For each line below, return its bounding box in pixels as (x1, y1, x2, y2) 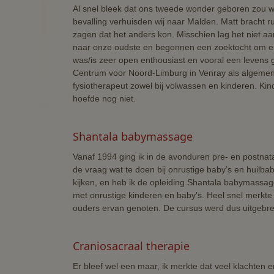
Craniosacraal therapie (72, 239, 190, 254)
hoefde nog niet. (72, 93, 136, 103)
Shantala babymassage (72, 129, 193, 144)
